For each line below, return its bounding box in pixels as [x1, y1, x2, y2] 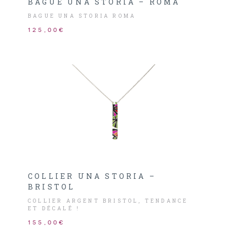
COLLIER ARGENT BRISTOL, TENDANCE [28, 198, 188, 204]
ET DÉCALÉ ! [28, 205, 81, 212]
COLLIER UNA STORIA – [28, 171, 156, 181]
